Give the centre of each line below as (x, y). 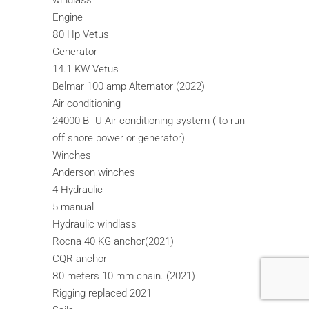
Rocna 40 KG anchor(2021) (113, 242)
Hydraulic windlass (95, 225)
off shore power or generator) (119, 138)
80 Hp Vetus (81, 35)
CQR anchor (80, 259)
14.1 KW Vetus (86, 69)
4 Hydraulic (78, 190)
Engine (68, 18)
